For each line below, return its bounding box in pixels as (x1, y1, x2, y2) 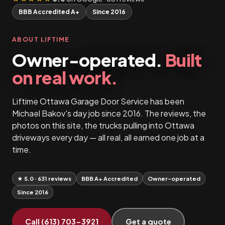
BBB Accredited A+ (19, 8, 79, 16)
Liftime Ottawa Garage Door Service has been (12, 95, 184, 106)
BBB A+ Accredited (81, 175, 138, 182)
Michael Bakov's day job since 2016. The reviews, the (12, 107, 206, 119)
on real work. (12, 66, 118, 88)
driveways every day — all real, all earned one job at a (12, 132, 204, 143)
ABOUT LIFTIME (12, 35, 70, 43)
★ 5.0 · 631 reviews (17, 175, 71, 182)
